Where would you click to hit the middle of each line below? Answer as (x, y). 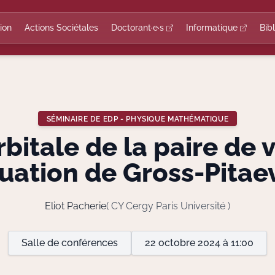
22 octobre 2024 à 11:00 (199, 243)
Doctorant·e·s (139, 27)
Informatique (213, 27)
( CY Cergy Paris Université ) (168, 206)
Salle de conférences (70, 243)
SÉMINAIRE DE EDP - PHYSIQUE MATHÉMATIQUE (137, 118)
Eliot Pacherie (76, 206)
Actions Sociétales (61, 27)
